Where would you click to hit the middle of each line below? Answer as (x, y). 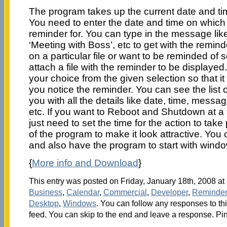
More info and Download (85, 163)
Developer (169, 192)
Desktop (44, 203)
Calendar (83, 192)
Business (45, 192)
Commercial (125, 192)
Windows (79, 203)
